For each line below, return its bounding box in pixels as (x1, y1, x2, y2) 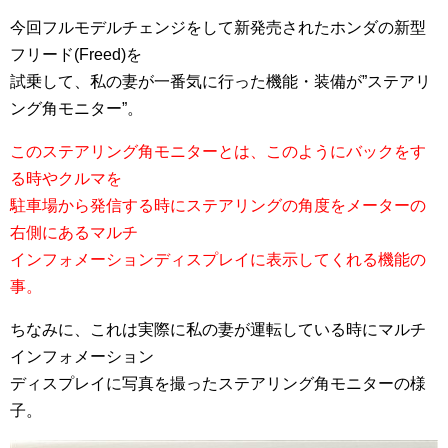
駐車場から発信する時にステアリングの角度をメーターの (10, 197, 426, 215)
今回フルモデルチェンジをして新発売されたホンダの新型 (10, 19, 426, 37)
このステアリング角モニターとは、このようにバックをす (10, 143, 426, 161)
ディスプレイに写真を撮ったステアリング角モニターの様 (10, 375, 426, 393)
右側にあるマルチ (10, 224, 138, 242)
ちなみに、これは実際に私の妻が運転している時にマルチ (10, 321, 426, 339)
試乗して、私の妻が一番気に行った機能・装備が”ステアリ (10, 73, 431, 91)
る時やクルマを (10, 170, 122, 188)
